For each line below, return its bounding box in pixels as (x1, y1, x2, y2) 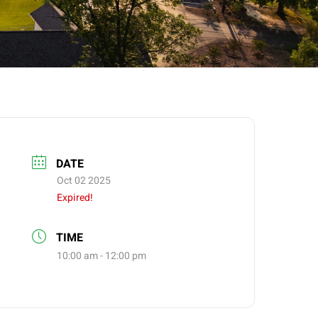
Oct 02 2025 (57, 172, 111, 188)
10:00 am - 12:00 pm (57, 248, 147, 264)
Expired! (57, 190, 94, 205)
